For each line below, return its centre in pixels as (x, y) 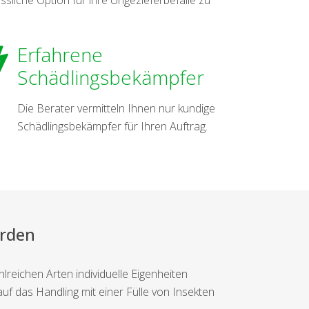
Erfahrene (60, 54)
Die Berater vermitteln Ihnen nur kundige (117, 108)
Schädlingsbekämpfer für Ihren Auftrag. (113, 126)
